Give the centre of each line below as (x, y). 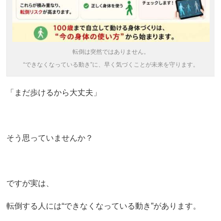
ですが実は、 (30, 183)
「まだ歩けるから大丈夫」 (54, 92)
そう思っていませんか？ (50, 138)
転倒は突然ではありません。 (111, 52)
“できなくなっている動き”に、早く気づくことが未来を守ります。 (111, 64)
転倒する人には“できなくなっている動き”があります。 (104, 206)
